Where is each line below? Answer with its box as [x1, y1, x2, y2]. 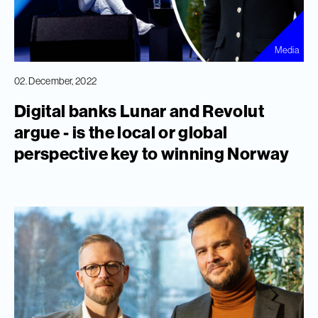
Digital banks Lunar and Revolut [14, 100, 264, 122]
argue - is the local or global [14, 121, 228, 143]
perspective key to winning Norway [14, 143, 290, 165]
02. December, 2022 [14, 75, 97, 88]
